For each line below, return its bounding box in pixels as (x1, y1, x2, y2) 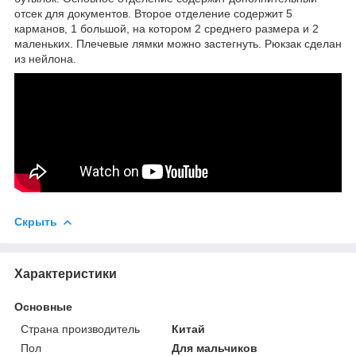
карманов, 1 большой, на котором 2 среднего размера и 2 (14, 21, 319, 35)
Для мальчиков (172, 341, 258, 354)
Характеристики (14, 266, 117, 281)
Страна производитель (21, 322, 140, 335)
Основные (14, 300, 72, 313)
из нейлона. (14, 52, 76, 65)
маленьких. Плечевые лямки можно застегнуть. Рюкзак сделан (14, 37, 342, 50)
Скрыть (14, 215, 57, 228)
